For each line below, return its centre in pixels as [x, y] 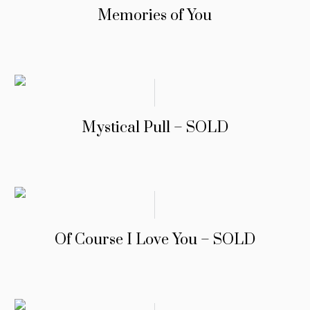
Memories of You [155, 15]
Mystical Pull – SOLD [155, 127]
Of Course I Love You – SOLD [155, 239]
